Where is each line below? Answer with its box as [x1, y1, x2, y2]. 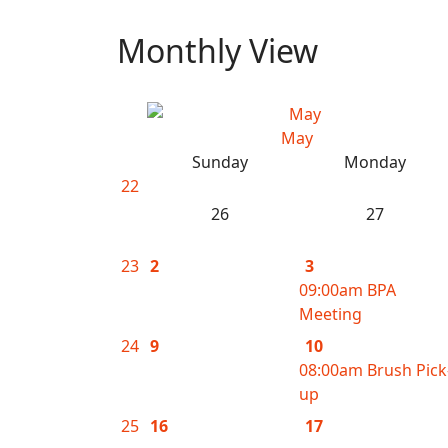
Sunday [191, 151, 248, 173]
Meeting [299, 303, 362, 325]
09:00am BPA [299, 279, 396, 301]
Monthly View [117, 29, 318, 72]
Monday [343, 151, 406, 173]
